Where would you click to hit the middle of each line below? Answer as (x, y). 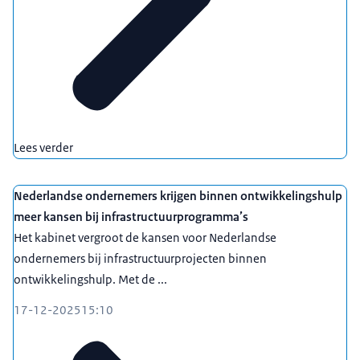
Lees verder (43, 147)
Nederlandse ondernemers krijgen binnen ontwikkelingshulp (178, 195)
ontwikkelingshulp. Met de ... (90, 279)
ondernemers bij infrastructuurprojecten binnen (140, 258)
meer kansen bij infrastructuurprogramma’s (131, 216)
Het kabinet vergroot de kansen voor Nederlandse (145, 237)
